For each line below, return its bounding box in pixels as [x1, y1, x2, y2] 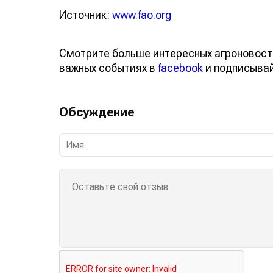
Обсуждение [59, 104, 135, 119]
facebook [158, 61, 203, 74]
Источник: [59, 8, 112, 21]
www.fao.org [112, 8, 171, 21]
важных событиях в [59, 61, 158, 74]
